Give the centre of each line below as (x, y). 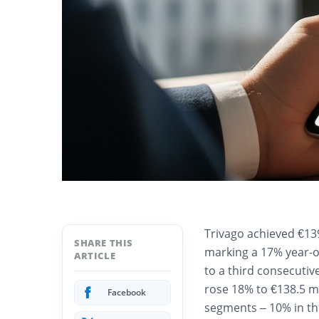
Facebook (127, 293)
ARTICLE (95, 256)
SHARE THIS (104, 243)
